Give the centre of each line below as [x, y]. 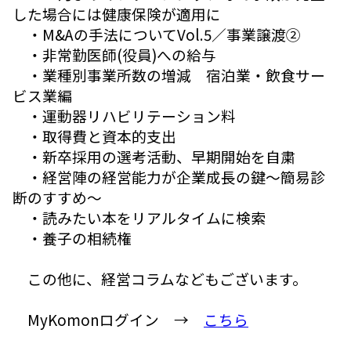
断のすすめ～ [57, 197]
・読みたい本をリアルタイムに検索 [139, 218]
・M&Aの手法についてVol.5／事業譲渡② [157, 34]
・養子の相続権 [72, 238]
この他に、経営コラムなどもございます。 [160, 279]
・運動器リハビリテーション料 [124, 116]
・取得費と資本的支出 [94, 136]
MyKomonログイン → [108, 320]
